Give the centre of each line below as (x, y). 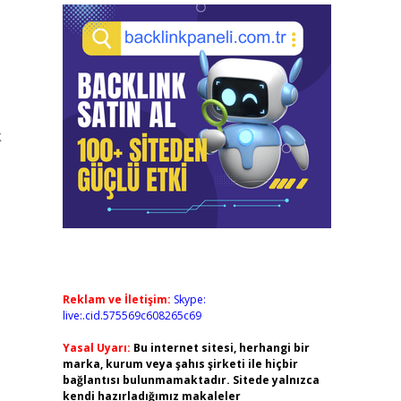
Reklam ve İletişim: (116, 299)
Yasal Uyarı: (96, 348)
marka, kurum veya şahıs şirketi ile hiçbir (180, 364)
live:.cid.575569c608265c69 (132, 316)
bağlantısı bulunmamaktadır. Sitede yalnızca (191, 380)
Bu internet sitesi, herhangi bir (221, 348)
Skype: (189, 299)
